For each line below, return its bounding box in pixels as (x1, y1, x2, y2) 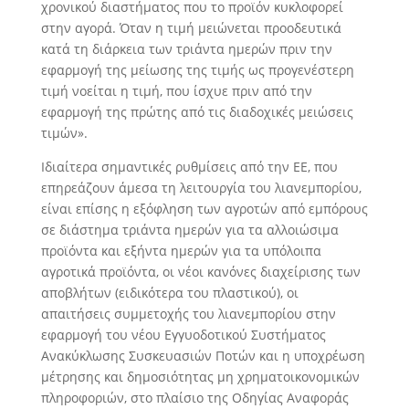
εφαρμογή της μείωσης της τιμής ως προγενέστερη (40, 61, 354, 79)
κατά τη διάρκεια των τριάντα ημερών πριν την (40, 40, 332, 58)
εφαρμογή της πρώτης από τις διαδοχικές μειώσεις (40, 103, 353, 121)
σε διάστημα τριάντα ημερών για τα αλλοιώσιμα (40, 221, 339, 239)
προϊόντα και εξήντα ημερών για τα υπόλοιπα (40, 242, 321, 260)
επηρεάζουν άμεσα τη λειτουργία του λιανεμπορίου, (40, 179, 362, 197)
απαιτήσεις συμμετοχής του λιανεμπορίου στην (40, 305, 336, 323)
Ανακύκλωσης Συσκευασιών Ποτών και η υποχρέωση (40, 347, 365, 365)
